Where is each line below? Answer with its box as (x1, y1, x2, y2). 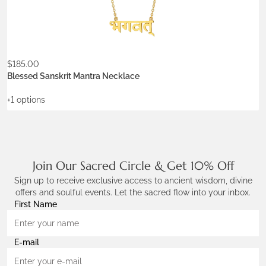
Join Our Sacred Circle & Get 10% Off (32, 159, 234, 173)
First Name (14, 199, 57, 209)
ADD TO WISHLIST (21, 66, 94, 76)
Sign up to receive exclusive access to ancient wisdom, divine (14, 176, 252, 185)
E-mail (14, 237, 39, 247)
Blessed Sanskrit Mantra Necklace (7, 71, 140, 81)
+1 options (7, 95, 45, 104)
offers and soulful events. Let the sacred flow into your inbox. (15, 188, 251, 197)
